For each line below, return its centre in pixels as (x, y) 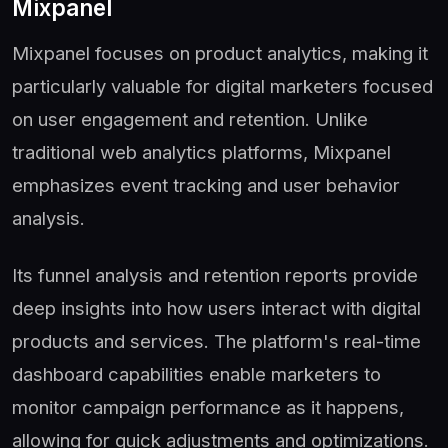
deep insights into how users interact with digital (216, 307)
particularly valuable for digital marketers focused (222, 85)
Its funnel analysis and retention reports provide (215, 274)
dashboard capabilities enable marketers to (196, 373)
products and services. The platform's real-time (216, 340)
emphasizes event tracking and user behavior (206, 184)
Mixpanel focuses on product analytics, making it (220, 52)
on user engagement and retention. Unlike (190, 118)
